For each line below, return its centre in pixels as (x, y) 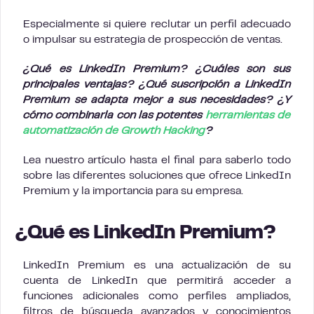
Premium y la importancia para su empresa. (133, 191)
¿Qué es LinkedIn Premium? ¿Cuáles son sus (157, 69)
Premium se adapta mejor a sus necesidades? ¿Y (157, 100)
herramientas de (248, 116)
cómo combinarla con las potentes (115, 116)
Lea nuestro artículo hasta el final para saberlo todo (157, 161)
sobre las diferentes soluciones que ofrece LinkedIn (157, 176)
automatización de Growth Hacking (114, 131)
